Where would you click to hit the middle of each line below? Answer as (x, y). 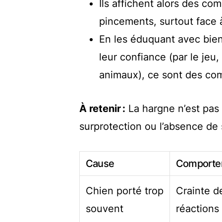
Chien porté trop (125, 191)
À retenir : (102, 109)
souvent (105, 209)
